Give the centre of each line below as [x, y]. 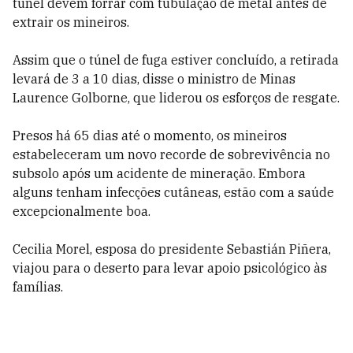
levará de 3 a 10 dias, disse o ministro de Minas [154, 79]
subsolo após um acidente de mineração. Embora [159, 173]
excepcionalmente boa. [82, 211]
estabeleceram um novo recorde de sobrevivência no [171, 154]
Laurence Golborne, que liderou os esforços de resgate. [176, 98]
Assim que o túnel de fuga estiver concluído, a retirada [176, 60]
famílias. [38, 287]
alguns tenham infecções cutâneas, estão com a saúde [173, 192]
